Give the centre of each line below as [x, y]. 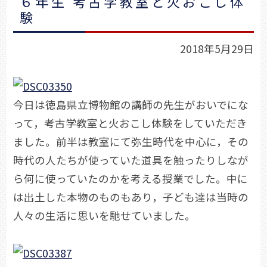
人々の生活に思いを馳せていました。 [104, 216]
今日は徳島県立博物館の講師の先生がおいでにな [131, 105]
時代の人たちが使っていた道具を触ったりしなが [131, 160]
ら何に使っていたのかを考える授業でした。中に [131, 179]
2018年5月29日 [217, 49]
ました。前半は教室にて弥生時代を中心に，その [131, 142]
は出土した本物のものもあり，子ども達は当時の [131, 197]
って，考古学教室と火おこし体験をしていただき [130, 123]
